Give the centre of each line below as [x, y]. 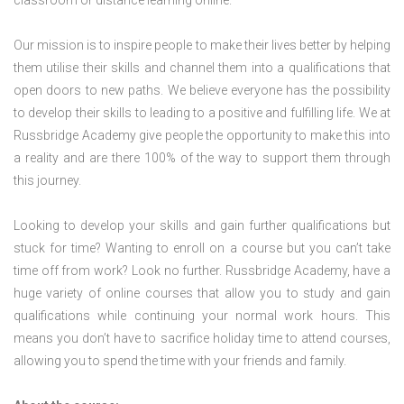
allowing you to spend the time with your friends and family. [180, 361]
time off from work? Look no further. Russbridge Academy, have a [202, 271]
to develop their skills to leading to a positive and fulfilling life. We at [202, 113]
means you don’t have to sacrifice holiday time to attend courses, [202, 339]
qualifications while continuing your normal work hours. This [202, 316]
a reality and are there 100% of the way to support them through [202, 158]
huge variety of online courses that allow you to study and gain [202, 294]
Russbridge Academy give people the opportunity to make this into [202, 136]
